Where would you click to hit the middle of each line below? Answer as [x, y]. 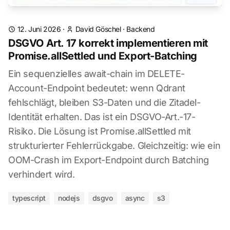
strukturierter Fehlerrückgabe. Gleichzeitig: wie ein [114, 146]
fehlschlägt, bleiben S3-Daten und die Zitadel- [104, 102]
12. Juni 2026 [39, 29]
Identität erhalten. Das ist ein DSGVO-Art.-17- [102, 117]
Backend [141, 29]
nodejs [69, 198]
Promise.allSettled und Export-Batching [103, 56]
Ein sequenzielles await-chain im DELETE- [97, 74]
